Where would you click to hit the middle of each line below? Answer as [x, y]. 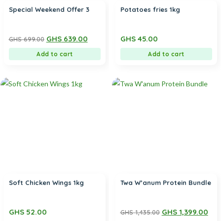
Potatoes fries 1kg [150, 9]
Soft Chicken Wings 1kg [46, 183]
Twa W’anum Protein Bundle [166, 183]
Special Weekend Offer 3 [49, 9]
